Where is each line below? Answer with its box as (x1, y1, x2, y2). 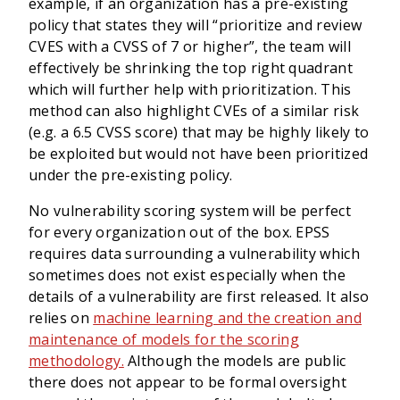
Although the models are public (123, 351, 346, 371)
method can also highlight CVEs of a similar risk (29, 101, 360, 121)
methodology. (29, 351, 124, 371)
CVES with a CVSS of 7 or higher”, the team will (29, 37, 352, 56)
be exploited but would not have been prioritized (29, 144, 369, 163)
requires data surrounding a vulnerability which (29, 244, 361, 263)
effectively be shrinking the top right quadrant (29, 58, 354, 78)
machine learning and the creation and (93, 308, 362, 328)
